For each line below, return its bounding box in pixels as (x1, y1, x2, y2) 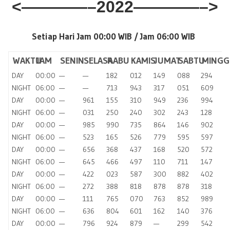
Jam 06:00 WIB (140, 31, 199, 42)
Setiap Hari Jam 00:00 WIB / (31, 31, 140, 42)
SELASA (84, 55, 113, 67)
